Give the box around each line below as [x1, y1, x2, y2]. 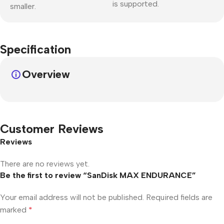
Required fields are [146, 192, 212, 202]
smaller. [10, 1, 36, 11]
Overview [22, 67, 70, 81]
